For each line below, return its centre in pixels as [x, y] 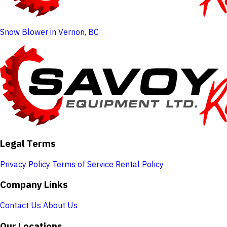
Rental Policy [140, 164]
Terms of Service [83, 164]
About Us [60, 205]
